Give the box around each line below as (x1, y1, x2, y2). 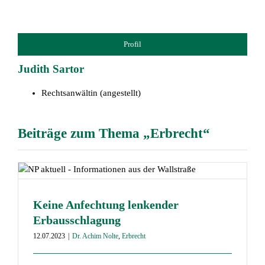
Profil (124, 39, 141, 49)
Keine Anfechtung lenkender (33, 198, 179, 212)
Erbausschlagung (33, 214, 121, 227)
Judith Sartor (17, 63, 84, 76)
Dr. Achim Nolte (72, 232, 118, 241)
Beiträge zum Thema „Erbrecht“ (17, 125, 210, 141)
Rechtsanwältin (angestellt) (41, 88, 141, 98)
